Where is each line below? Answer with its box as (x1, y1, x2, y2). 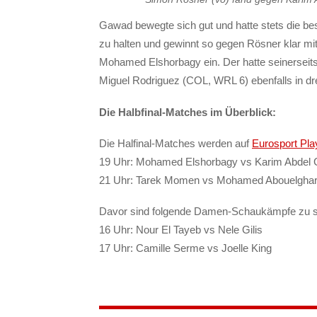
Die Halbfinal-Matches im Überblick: (99, 105, 276, 118)
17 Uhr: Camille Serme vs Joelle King (99, 242, 272, 255)
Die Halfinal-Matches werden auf (99, 137, 252, 149)
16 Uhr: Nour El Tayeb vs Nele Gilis (99, 224, 263, 236)
